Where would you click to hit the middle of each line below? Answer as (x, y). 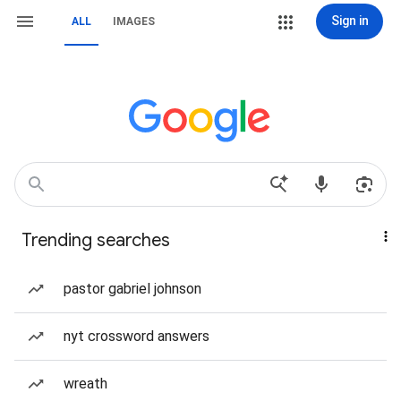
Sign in (350, 21)
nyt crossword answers (137, 336)
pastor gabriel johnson (132, 289)
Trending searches (96, 240)
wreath (85, 384)
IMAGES (134, 21)
